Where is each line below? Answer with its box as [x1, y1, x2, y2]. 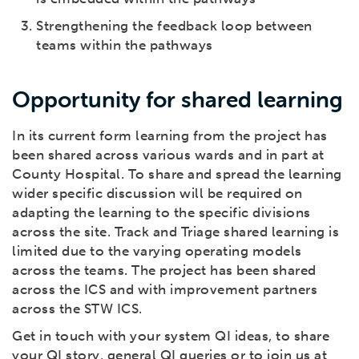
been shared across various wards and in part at [12, 147, 325, 163]
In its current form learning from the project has [12, 127, 328, 144]
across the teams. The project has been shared [12, 262, 317, 279]
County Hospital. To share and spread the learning [12, 166, 342, 183]
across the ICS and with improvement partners [12, 281, 317, 298]
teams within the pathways [36, 37, 213, 54]
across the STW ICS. [12, 301, 143, 317]
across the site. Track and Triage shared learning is [12, 224, 339, 240]
